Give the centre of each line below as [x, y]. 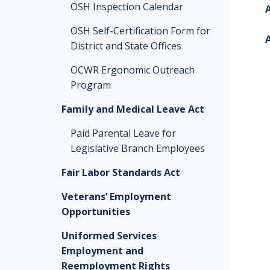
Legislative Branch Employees [138, 148]
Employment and [102, 251]
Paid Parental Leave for [123, 133]
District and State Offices [126, 46]
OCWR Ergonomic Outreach [133, 70]
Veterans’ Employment [116, 196]
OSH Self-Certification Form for [140, 31]
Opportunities [96, 212]
